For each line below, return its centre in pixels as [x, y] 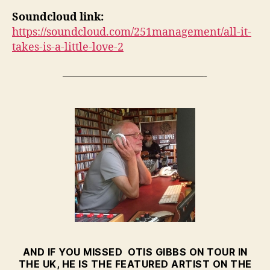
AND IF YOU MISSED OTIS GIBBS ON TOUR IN [135, 252]
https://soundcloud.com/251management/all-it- [132, 33]
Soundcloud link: [59, 17]
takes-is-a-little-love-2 [68, 48]
